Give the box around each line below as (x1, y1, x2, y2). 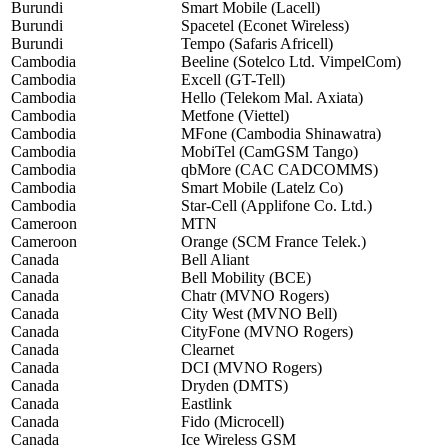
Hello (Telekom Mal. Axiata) (181, 89, 363, 107)
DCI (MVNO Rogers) (181, 359, 322, 377)
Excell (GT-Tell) (181, 71, 285, 89)
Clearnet (181, 341, 234, 359)
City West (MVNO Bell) (181, 305, 337, 323)
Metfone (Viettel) (181, 107, 289, 125)
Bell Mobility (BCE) (181, 269, 311, 287)
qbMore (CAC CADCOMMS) (181, 161, 378, 179)
